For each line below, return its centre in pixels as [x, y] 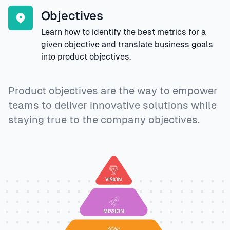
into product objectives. [86, 57]
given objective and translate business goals [127, 45]
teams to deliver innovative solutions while [112, 106]
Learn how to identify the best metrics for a [123, 32]
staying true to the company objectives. [104, 120]
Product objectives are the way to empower [113, 91]
